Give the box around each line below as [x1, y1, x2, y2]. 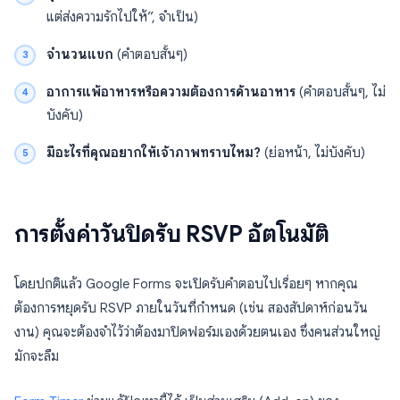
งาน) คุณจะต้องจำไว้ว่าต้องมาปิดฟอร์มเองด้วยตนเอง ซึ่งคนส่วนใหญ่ [14, 324, 380, 340]
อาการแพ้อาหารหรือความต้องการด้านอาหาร [46, 84, 296, 100]
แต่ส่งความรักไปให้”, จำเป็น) [46, 9, 198, 25]
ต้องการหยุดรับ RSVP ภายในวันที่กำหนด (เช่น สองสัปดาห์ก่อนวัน [14, 300, 368, 316]
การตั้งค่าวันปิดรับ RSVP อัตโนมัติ [14, 220, 329, 248]
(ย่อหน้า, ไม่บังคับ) [261, 145, 365, 161]
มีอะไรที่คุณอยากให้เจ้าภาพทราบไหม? [46, 145, 261, 161]
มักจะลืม [14, 348, 59, 364]
